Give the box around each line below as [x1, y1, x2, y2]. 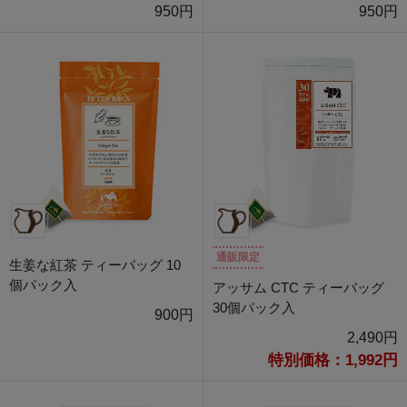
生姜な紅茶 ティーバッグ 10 [9, 257, 181, 273]
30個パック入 [213, 300, 295, 316]
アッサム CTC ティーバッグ [213, 280, 384, 296]
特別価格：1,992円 [268, 352, 398, 370]
